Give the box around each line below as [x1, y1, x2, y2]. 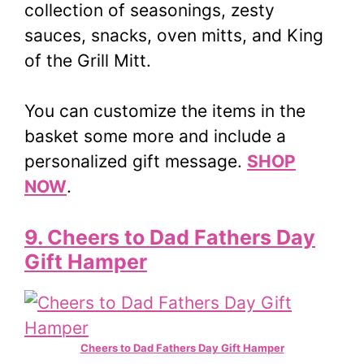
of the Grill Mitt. [24, 50, 151, 71]
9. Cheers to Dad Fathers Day [24, 224, 315, 249]
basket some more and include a [24, 126, 286, 147]
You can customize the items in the [24, 101, 305, 122]
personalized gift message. [24, 151, 247, 172]
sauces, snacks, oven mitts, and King [24, 24, 323, 45]
